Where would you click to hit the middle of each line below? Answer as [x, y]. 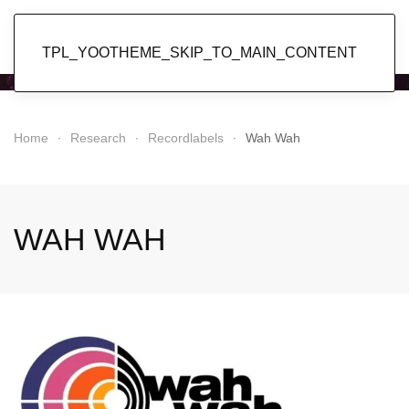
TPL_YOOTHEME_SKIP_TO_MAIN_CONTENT [199, 52]
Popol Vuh [204, 34]
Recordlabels [186, 138]
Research [98, 138]
